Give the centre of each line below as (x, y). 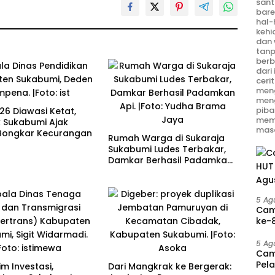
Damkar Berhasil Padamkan (170, 161)
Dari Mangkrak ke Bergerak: (169, 267)
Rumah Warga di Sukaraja (166, 138)
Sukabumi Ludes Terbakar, (167, 149)
